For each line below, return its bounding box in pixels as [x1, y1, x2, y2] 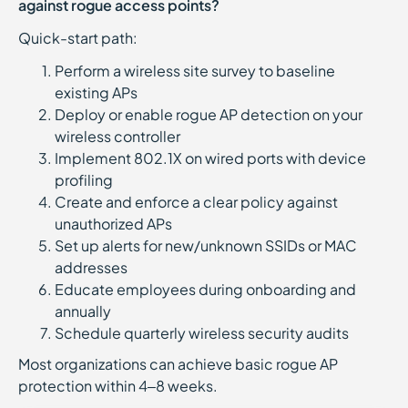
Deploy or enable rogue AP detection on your [55, 105, 362, 124]
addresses [55, 258, 133, 277]
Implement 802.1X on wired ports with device [55, 148, 366, 168]
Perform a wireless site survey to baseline [55, 61, 335, 80]
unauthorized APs [55, 214, 178, 233]
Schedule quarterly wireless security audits [55, 323, 349, 342]
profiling [55, 170, 118, 189]
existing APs [55, 83, 143, 102]
